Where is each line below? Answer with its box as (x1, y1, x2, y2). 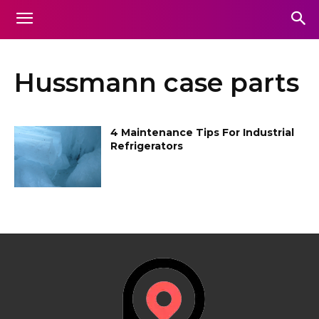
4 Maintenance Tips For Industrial (110, 126, 295, 139)
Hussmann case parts (14, 67, 299, 98)
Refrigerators (110, 140, 184, 152)
